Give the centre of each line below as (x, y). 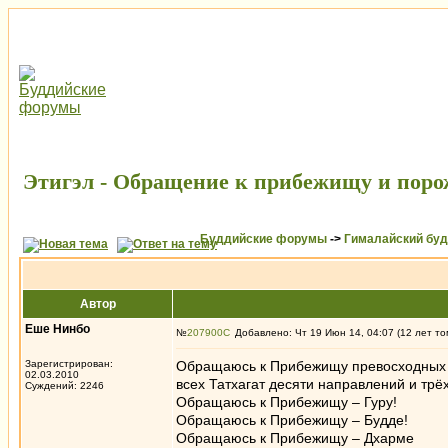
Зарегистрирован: (69, 363)
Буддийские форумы (263, 239)
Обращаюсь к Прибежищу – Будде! (292, 420)
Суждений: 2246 (64, 385)
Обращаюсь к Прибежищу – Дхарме (295, 438)
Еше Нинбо (57, 329)
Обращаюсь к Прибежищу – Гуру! (286, 402)
